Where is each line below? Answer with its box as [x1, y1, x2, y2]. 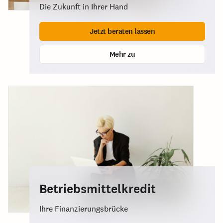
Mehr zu [109, 49, 135, 59]
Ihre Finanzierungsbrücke [39, 204, 128, 214]
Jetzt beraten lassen [90, 26, 155, 36]
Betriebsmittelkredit [39, 181, 156, 197]
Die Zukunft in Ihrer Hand [39, 1, 128, 12]
